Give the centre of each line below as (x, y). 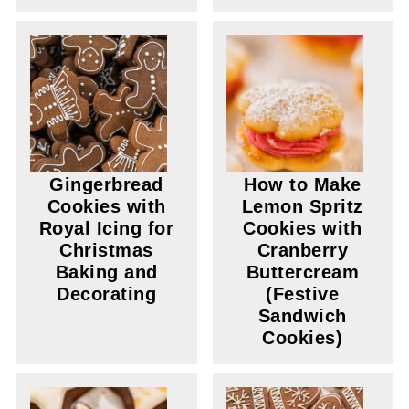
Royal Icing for (106, 228)
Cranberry (303, 250)
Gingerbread (106, 184)
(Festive (303, 294)
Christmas (106, 250)
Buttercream (303, 272)
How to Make (303, 184)
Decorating (107, 294)
